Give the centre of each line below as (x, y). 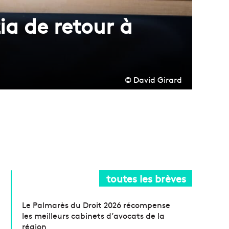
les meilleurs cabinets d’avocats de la (94, 215)
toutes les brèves (146, 178)
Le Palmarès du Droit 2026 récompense (96, 204)
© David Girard (153, 79)
